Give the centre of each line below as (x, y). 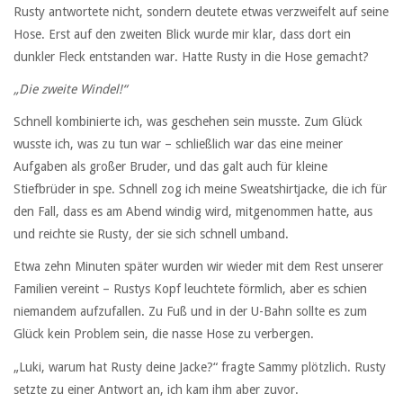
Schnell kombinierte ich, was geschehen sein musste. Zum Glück (188, 122)
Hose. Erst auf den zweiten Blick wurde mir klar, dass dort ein (182, 34)
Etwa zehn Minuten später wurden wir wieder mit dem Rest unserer (198, 267)
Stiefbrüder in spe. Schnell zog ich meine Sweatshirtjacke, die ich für (200, 189)
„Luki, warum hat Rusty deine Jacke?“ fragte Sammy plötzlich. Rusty (200, 367)
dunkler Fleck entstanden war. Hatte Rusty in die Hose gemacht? (191, 56)
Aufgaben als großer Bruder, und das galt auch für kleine (170, 167)
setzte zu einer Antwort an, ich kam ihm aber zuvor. (156, 389)
